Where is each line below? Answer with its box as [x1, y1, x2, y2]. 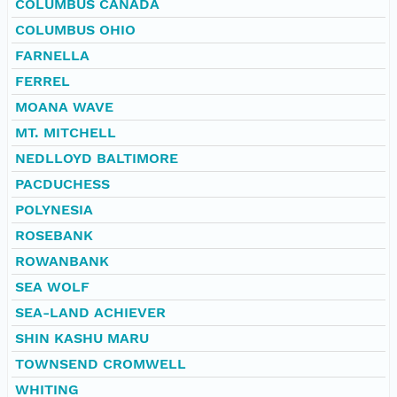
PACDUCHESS [15, 175, 110, 192]
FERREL [15, 72, 70, 90]
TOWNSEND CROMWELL [15, 354, 186, 372]
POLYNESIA [15, 200, 93, 218]
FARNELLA [15, 46, 90, 64]
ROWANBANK [15, 252, 109, 269]
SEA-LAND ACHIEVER [15, 303, 166, 321]
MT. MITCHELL [15, 123, 116, 141]
